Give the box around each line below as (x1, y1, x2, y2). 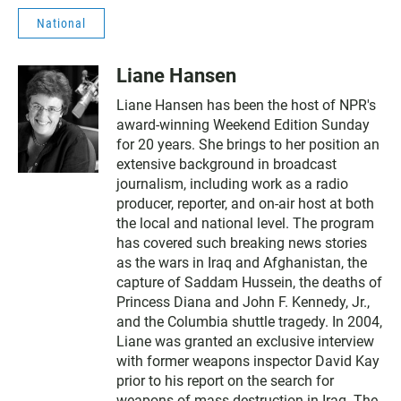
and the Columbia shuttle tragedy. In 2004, (116, 312, 382, 330)
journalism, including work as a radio (116, 175, 348, 192)
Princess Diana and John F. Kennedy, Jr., (116, 293, 370, 311)
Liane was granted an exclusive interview (116, 332, 374, 350)
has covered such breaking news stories (116, 234, 367, 252)
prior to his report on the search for (116, 371, 334, 389)
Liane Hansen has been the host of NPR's (116, 96, 376, 114)
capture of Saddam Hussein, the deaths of (116, 273, 382, 291)
